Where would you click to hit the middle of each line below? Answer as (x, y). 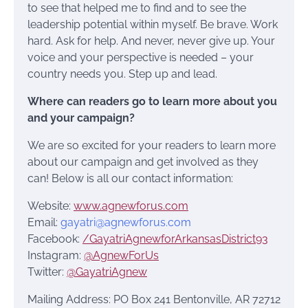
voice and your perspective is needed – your (141, 58)
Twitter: (47, 272)
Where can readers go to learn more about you (152, 102)
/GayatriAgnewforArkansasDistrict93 (175, 239)
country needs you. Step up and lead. (122, 74)
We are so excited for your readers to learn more (152, 146)
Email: (44, 223)
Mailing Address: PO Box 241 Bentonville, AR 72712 (154, 300)
